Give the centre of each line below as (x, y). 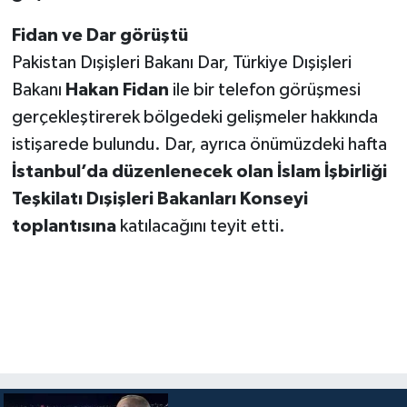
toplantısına (64, 226)
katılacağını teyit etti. (200, 226)
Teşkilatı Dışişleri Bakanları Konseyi (159, 199)
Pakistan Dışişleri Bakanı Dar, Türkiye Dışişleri (181, 62)
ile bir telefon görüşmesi (264, 89)
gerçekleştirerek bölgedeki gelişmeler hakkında (194, 117)
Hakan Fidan (117, 89)
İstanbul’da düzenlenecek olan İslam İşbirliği (199, 171)
